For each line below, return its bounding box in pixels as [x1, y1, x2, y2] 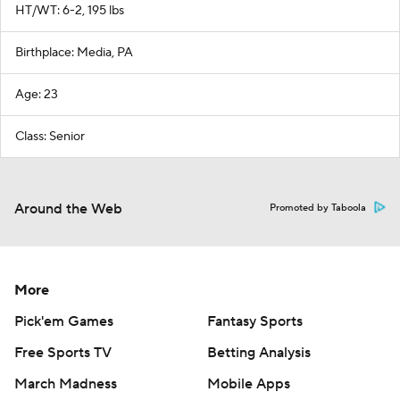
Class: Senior [15, 129, 85, 145]
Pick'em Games [14, 312, 113, 330]
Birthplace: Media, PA [15, 45, 133, 61]
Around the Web [14, 200, 122, 218]
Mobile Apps [207, 375, 290, 393]
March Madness [14, 375, 117, 393]
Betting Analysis [207, 344, 311, 362]
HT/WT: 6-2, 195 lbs [15, 3, 124, 19]
